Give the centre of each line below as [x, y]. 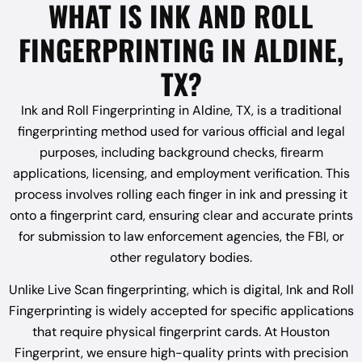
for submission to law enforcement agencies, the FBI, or [181, 236]
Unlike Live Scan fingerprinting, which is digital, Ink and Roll [181, 290]
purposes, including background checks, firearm [181, 152]
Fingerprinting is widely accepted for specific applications [181, 311]
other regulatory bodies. [181, 257]
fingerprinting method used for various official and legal [181, 131]
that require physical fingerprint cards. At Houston [181, 332]
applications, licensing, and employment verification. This [181, 173]
